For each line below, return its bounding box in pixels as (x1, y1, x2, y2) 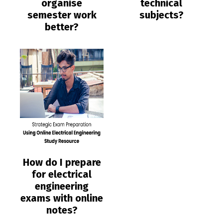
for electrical (32, 168, 92, 180)
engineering (35, 180, 89, 192)
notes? (46, 204, 78, 216)
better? (45, 20, 79, 33)
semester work (27, 8, 97, 21)
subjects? (139, 8, 184, 21)
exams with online (20, 192, 103, 204)
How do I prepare (22, 156, 101, 168)
